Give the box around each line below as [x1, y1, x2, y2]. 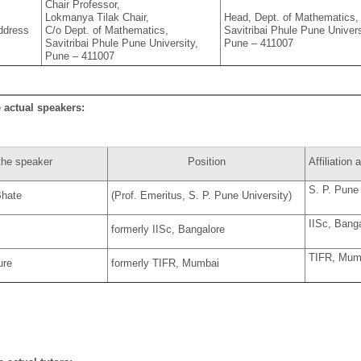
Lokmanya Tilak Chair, [45, 11, 150, 24]
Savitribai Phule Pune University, [45, 37, 199, 50]
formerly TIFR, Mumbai [111, 256, 220, 269]
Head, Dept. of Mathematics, [224, 11, 359, 24]
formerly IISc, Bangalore [111, 222, 226, 235]
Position [187, 155, 226, 168]
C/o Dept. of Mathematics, [45, 24, 169, 37]
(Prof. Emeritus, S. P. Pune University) [111, 189, 293, 201]
